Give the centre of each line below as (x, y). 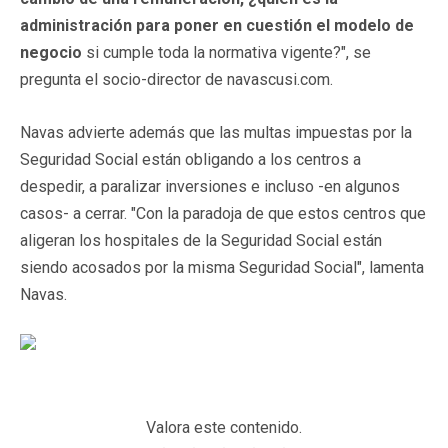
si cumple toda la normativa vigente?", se (226, 52)
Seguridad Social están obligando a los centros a (190, 159)
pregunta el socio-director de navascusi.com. (176, 79)
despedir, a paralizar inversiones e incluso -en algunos (210, 186)
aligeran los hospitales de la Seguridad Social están (201, 240)
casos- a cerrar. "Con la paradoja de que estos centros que (223, 213)
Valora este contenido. (224, 427)
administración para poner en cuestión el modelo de (217, 25)
